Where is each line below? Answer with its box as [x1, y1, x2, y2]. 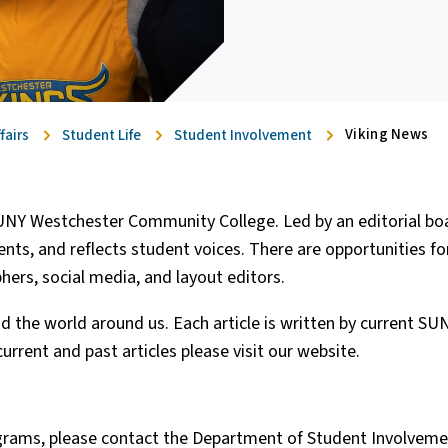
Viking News [345, 124, 429, 145]
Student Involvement [174, 124, 312, 146]
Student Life [62, 124, 141, 146]
